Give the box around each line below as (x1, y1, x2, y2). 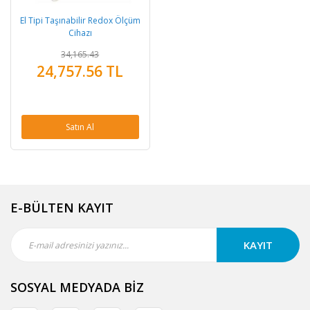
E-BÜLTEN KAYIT (10, 199, 113, 216)
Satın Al (66, 120, 95, 133)
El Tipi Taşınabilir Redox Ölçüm (19, 14, 140, 26)
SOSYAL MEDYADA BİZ (10, 278, 144, 295)
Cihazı (68, 26, 92, 39)
